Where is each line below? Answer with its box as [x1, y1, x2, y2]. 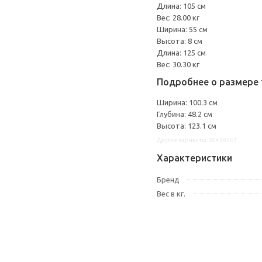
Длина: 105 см [157, 2, 206, 10]
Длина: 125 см [157, 49, 206, 57]
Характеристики [157, 153, 232, 163]
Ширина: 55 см [157, 25, 208, 33]
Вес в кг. [157, 189, 185, 198]
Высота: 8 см [157, 37, 202, 45]
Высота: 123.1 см [157, 122, 216, 130]
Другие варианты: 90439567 [157, 137, 237, 143]
